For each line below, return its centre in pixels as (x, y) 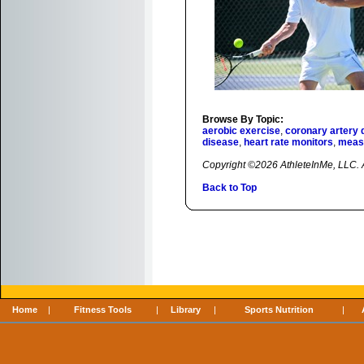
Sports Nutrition (279, 310)
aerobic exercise (241, 131)
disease (221, 142)
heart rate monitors (288, 142)
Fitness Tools (103, 310)
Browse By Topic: (243, 119)
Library (186, 310)
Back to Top (230, 188)
